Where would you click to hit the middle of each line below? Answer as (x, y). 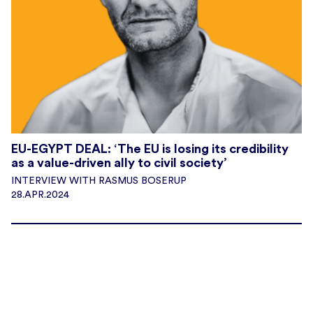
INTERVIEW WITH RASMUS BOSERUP (99, 181)
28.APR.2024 (40, 195)
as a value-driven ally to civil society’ (119, 162)
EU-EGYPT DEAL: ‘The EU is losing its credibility (150, 148)
